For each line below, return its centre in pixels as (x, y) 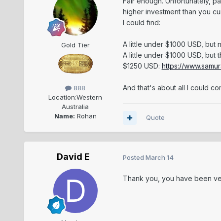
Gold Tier (75, 45)
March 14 (159, 157)
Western (90, 97)
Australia (75, 107)
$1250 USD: (142, 66)
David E (74, 157)
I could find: (141, 23)
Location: (63, 97)
